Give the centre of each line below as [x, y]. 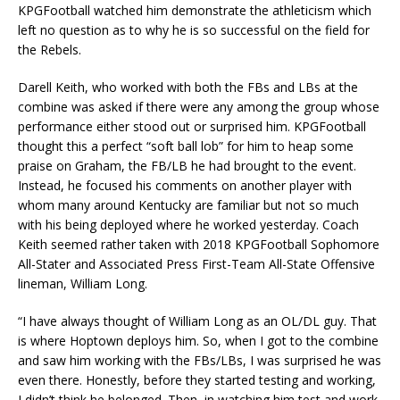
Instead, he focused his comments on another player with [185, 186]
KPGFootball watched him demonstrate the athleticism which [195, 11]
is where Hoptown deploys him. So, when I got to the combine [198, 341]
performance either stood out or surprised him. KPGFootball [192, 127]
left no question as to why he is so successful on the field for [194, 30]
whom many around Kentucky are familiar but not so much [188, 205]
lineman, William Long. [83, 284]
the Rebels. [50, 50]
